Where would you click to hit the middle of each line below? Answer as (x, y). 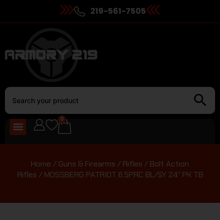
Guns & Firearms (87, 164)
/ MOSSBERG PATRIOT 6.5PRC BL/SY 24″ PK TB (120, 174)
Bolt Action (169, 164)
